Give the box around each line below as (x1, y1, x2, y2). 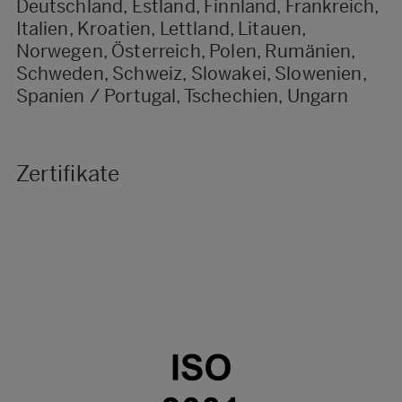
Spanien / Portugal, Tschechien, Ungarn (15, 84, 349, 107)
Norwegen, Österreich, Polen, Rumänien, (15, 39, 355, 62)
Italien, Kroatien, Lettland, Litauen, (15, 17, 306, 39)
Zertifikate (15, 160, 120, 187)
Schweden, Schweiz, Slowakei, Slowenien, (15, 62, 366, 84)
